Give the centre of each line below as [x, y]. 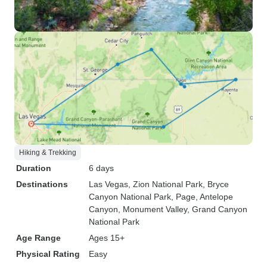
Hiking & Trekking [48, 153]
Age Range [38, 238]
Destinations [42, 184]
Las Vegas [108, 184]
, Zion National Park [165, 184]
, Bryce [216, 184]
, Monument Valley [153, 209]
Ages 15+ [107, 238]
